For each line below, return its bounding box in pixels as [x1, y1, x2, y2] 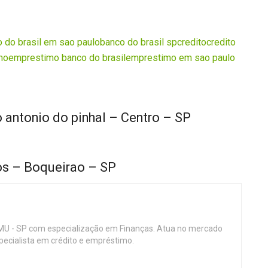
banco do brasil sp [100, 36, 177, 48]
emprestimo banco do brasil [8, 52, 126, 64]
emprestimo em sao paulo [126, 52, 235, 64]
